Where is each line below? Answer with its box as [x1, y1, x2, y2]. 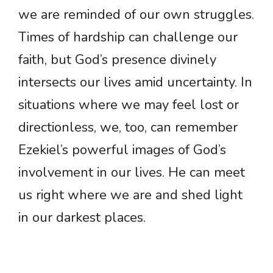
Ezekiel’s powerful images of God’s [18, 141, 226, 160]
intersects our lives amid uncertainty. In [18, 73, 252, 92]
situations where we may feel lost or [18, 96, 239, 115]
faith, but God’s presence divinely [18, 51, 216, 69]
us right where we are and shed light [18, 186, 243, 205]
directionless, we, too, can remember [18, 118, 238, 137]
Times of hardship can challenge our [18, 28, 238, 47]
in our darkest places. [18, 208, 146, 227]
